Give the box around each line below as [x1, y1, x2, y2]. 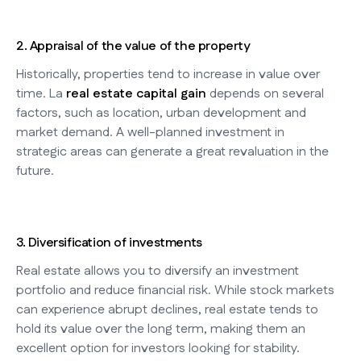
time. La [16, 84, 66, 103]
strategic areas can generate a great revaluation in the [16, 142, 329, 161]
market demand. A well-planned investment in [16, 122, 284, 142]
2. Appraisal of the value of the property [16, 36, 250, 56]
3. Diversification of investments [16, 233, 202, 252]
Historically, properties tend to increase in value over [16, 64, 320, 84]
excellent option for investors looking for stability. [16, 338, 300, 358]
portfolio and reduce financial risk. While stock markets [16, 280, 334, 300]
